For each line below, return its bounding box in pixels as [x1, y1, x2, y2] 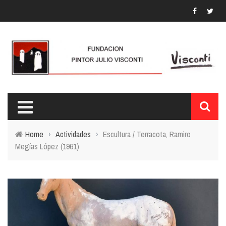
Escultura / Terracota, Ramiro [103, 129, 191, 140]
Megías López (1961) [15, 141, 79, 152]
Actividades [55, 129, 91, 140]
